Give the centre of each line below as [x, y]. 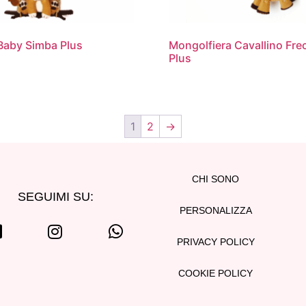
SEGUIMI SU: [55, 196]
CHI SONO [216, 179]
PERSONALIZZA [215, 210]
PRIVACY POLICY [215, 241]
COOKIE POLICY [216, 273]
